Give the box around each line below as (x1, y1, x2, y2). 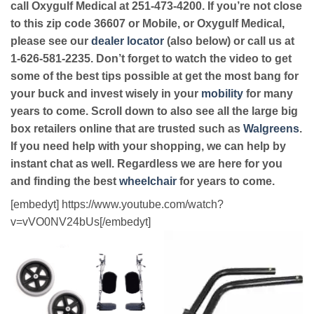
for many (243, 88, 293, 100)
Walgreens (243, 123, 299, 135)
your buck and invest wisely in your (11, 88, 201, 100)
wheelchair (119, 175, 177, 188)
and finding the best (11, 175, 119, 188)
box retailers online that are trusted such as (11, 123, 243, 135)
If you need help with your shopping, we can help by (11, 140, 286, 153)
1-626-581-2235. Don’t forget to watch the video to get (11, 53, 292, 65)
